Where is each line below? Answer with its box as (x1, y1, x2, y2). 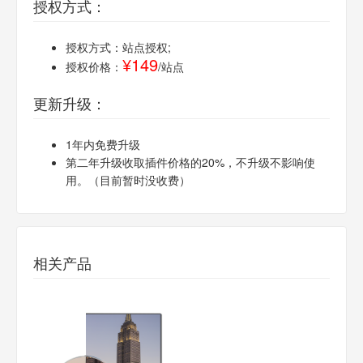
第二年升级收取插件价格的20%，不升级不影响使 (66, 154, 315, 170)
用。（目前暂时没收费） (66, 172, 190, 188)
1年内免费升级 (66, 136, 140, 152)
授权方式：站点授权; (66, 39, 171, 55)
